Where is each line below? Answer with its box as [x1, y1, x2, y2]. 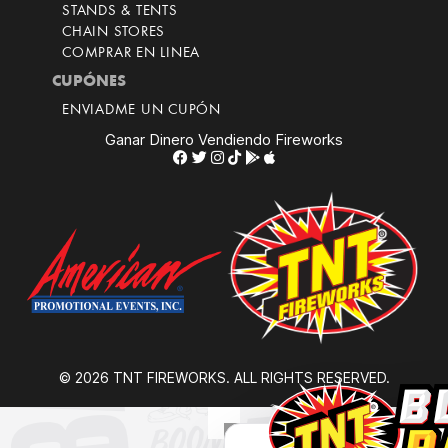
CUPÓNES [52, 74, 126, 90]
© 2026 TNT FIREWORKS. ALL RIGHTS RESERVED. [58, 369, 390, 387]
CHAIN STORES [62, 25, 165, 40]
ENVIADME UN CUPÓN [62, 103, 221, 118]
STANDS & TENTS [62, 4, 178, 19]
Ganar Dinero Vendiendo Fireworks [105, 130, 343, 149]
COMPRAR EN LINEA [62, 46, 200, 61]
